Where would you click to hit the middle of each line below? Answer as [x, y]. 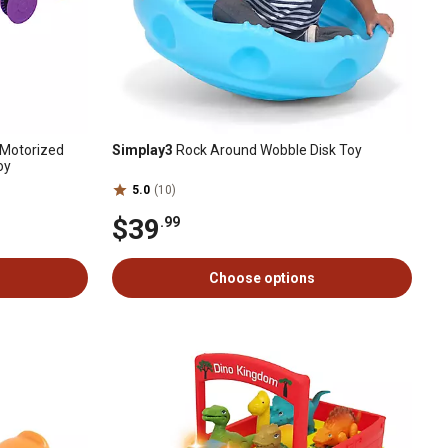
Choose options [262, 278]
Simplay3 [142, 150]
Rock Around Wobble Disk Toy [267, 150]
